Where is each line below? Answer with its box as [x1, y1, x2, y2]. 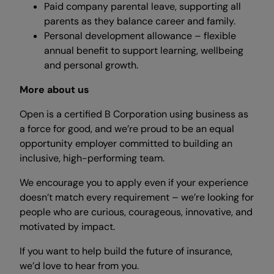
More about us [20, 83, 89, 96]
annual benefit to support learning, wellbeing [44, 44, 243, 57]
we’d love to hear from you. [20, 259, 139, 272]
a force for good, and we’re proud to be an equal [20, 122, 234, 135]
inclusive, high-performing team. [20, 152, 165, 165]
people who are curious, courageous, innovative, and [20, 206, 253, 218]
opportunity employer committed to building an [20, 137, 232, 150]
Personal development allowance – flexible [44, 29, 236, 42]
